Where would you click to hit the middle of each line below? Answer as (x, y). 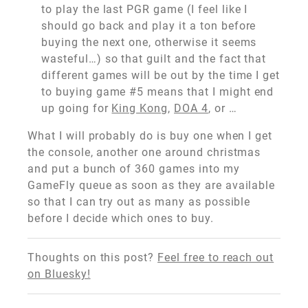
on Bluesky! (59, 274)
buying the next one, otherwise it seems (149, 43)
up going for (77, 109)
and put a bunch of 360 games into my (134, 169)
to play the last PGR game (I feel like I (145, 10)
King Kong (140, 109)
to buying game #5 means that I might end (158, 92)
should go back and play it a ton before (149, 26)
